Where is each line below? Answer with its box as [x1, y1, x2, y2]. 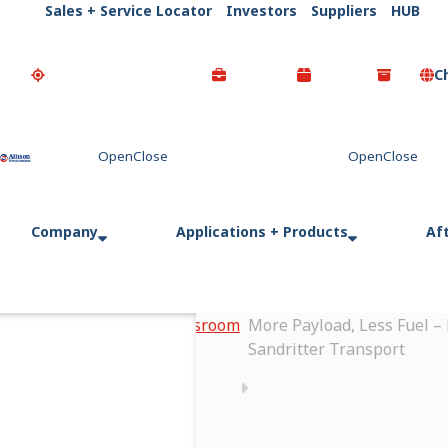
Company [31, 221, 98, 241]
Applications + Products [176, 221, 348, 241]
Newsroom [158, 314, 240, 336]
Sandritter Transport [248, 338, 405, 360]
